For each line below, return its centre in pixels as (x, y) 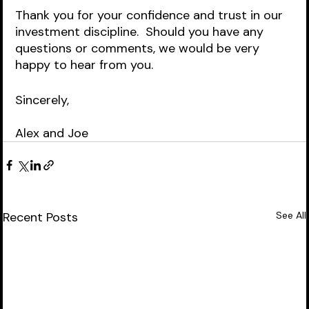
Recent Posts (41, 217)
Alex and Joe (52, 133)
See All (291, 215)
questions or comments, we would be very (139, 48)
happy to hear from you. (88, 65)
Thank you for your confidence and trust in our (151, 15)
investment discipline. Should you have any (141, 32)
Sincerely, (42, 100)
